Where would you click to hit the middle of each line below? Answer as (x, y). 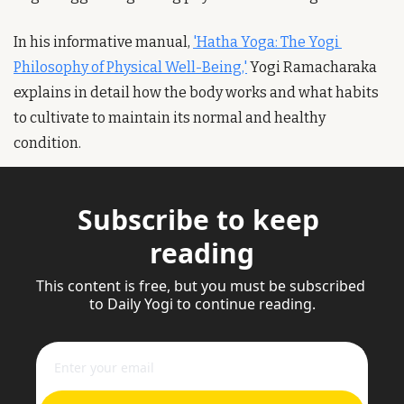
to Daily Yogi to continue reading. (202, 303)
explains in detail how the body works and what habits (196, 92)
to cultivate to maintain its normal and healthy (170, 117)
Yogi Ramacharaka (312, 67)
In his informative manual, (103, 41)
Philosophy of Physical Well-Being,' (130, 67)
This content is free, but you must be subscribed (201, 285)
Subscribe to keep (198, 219)
